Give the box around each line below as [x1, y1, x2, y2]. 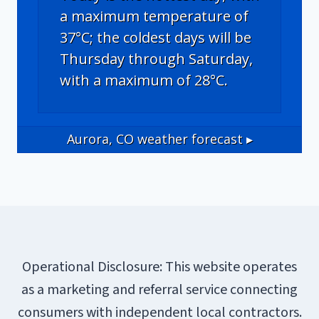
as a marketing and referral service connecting [21, 279, 298, 300]
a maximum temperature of [60, 6, 249, 26]
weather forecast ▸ [133, 130, 253, 148]
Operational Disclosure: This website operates [22, 256, 297, 277]
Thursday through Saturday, [60, 48, 253, 68]
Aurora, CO [66, 130, 134, 148]
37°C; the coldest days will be [60, 27, 251, 47]
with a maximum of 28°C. [60, 70, 228, 90]
